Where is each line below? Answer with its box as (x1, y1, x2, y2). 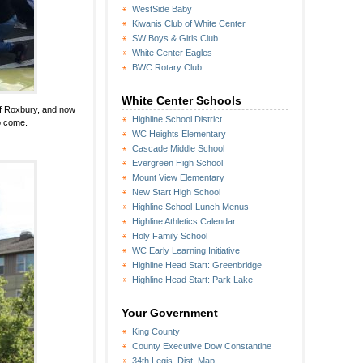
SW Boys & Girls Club (132, 33, 218, 43)
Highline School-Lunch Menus (132, 202, 249, 211)
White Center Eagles (132, 48, 212, 58)
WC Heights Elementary (132, 129, 226, 139)
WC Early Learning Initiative (132, 246, 240, 255)
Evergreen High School (132, 158, 223, 168)
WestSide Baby (132, 4, 192, 14)
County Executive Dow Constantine (132, 341, 271, 351)
